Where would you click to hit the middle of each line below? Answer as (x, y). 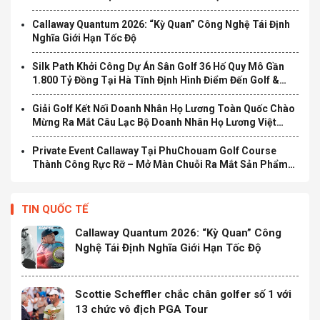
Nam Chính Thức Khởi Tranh (98, 135)
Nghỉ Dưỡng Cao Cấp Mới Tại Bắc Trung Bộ (133, 93)
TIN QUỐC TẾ (55, 209)
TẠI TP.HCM (61, 9)
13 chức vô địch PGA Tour (141, 309)
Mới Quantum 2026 (76, 177)
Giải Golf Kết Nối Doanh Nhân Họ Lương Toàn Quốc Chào (164, 108)
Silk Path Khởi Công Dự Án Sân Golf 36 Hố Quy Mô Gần (158, 66)
